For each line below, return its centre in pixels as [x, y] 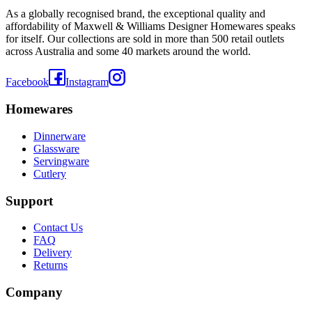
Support [29, 201]
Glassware [56, 148]
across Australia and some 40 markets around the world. [128, 52]
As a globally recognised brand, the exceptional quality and [135, 14]
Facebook [27, 82]
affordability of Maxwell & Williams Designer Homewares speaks [150, 26]
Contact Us [58, 228]
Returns [50, 265]
